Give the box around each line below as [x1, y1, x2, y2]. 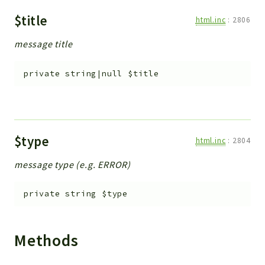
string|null [65, 69, 123, 79]
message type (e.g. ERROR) [14, 158, 131, 170]
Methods [14, 230, 83, 251]
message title [14, 38, 73, 50]
